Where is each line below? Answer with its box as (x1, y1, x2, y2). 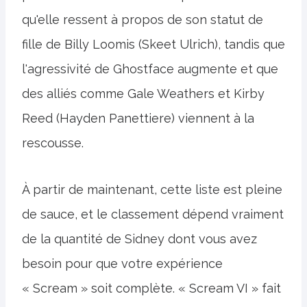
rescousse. (22, 135, 84, 150)
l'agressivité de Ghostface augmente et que (22, 61, 278, 76)
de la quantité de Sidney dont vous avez (22, 231, 257, 246)
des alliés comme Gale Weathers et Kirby (22, 86, 265, 101)
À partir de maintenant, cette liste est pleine (22, 182, 282, 197)
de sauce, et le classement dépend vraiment (22, 206, 284, 221)
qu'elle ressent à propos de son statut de (22, 12, 263, 27)
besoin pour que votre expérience (22, 256, 223, 271)
